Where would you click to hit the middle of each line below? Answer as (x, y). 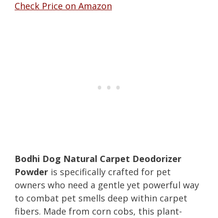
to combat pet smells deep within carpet (101, 198)
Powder (31, 172)
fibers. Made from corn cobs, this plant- (98, 211)
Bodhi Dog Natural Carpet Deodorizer (98, 158)
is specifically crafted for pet (109, 172)
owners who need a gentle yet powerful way (107, 185)
